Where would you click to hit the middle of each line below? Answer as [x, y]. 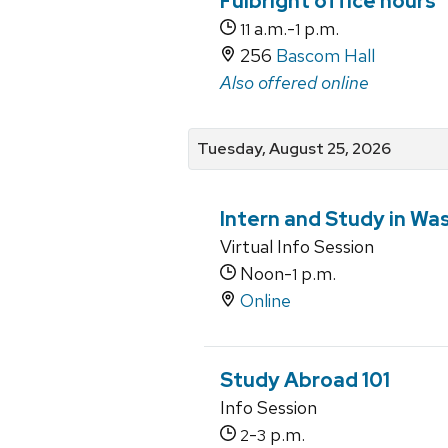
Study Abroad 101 [305, 380]
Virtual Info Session [297, 247]
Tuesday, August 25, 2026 [294, 149]
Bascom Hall [325, 56]
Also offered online [294, 83]
